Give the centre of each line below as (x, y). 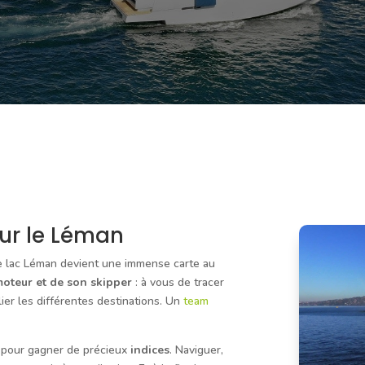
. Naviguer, (197, 350)
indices (150, 350)
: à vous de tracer (178, 283)
